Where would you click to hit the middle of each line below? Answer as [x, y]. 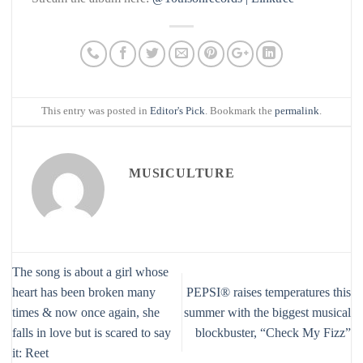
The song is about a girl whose [90, 272]
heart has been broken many [84, 293]
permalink [297, 111]
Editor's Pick [177, 111]
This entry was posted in [96, 111]
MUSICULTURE [182, 173]
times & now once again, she [86, 313]
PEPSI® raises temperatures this [269, 293]
